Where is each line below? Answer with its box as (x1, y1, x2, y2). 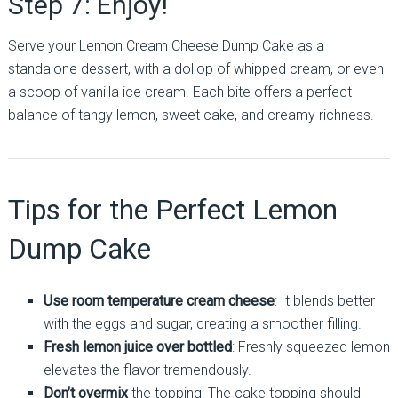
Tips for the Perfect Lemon (7, 193, 338, 227)
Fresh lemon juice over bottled (43, 338, 232, 355)
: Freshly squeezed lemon (231, 338, 390, 355)
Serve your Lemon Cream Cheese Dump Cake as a (7, 37, 324, 54)
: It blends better (274, 292, 375, 309)
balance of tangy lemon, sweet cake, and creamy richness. (7, 107, 374, 123)
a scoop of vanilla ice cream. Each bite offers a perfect (7, 84, 352, 100)
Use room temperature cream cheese (43, 292, 275, 309)
